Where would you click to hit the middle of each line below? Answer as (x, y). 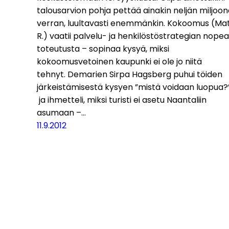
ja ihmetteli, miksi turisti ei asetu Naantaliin (122, 100)
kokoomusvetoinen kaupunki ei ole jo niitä (119, 61)
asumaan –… (61, 112)
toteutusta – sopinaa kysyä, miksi (103, 49)
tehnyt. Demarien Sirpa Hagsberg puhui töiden (130, 74)
